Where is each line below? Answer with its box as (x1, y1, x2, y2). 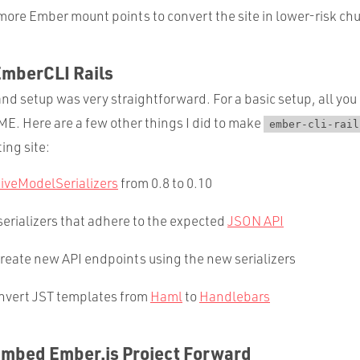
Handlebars (199, 288, 270, 305)
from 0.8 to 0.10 (118, 174, 212, 191)
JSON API (227, 212, 284, 229)
